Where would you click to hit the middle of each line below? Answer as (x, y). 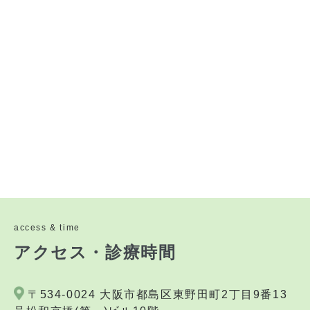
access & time (47, 227)
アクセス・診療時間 (95, 252)
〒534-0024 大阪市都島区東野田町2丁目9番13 (158, 294)
